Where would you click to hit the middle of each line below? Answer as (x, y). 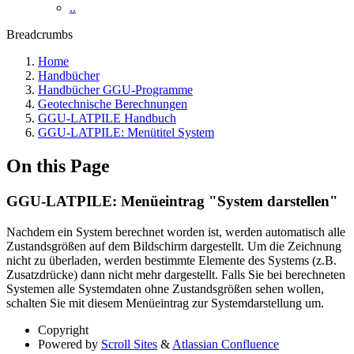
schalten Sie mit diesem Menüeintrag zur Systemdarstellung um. (165, 303)
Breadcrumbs (40, 34)
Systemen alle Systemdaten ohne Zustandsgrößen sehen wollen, (165, 288)
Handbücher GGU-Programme (115, 90)
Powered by (68, 344)
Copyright (63, 330)
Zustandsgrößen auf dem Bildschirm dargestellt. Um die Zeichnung (174, 246)
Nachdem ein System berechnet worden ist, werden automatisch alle (176, 232)
